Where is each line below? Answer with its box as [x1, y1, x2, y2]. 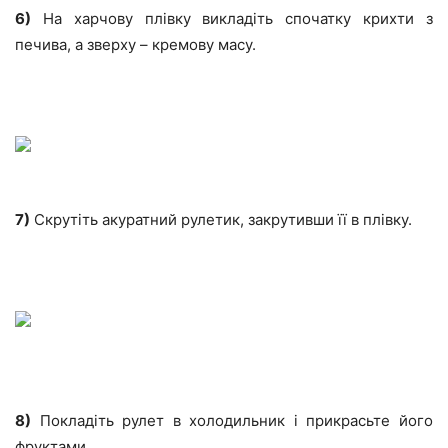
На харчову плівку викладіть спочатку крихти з [31, 9, 433, 29]
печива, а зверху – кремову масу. [15, 35, 256, 55]
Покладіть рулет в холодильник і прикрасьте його [31, 411, 433, 431]
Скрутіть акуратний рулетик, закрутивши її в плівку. [30, 210, 412, 230]
